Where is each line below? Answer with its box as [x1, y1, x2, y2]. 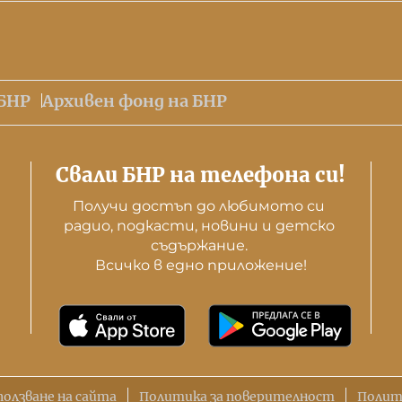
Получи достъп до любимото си [73, 197, 326, 214]
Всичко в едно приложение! [94, 257, 307, 274]
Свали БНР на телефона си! [56, 162, 346, 188]
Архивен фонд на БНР [42, 90, 227, 111]
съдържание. [150, 237, 251, 254]
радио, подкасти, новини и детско [63, 217, 335, 234]
